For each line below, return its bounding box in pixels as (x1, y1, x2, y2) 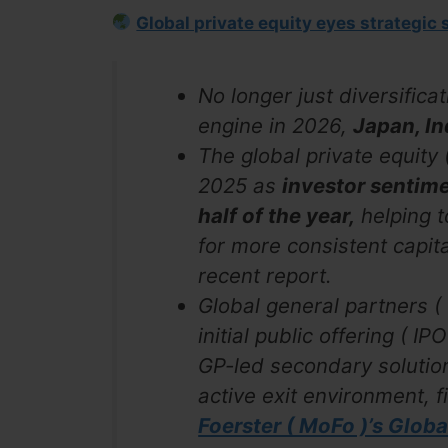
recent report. (198, 263, 333, 289)
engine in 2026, (198, 113, 354, 139)
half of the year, (198, 203, 356, 229)
